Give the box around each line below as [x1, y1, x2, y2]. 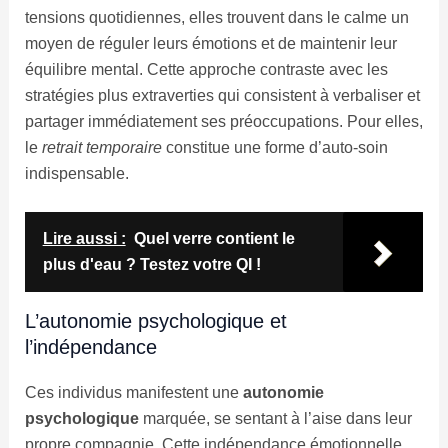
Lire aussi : [42, 230, 126, 248]
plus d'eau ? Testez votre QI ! [42, 256, 261, 274]
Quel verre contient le [133, 230, 295, 248]
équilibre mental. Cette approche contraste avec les [24, 60, 388, 78]
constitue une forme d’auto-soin [161, 138, 388, 156]
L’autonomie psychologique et [24, 310, 287, 333]
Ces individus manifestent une [24, 384, 243, 402]
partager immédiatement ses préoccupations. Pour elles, [24, 112, 423, 130]
